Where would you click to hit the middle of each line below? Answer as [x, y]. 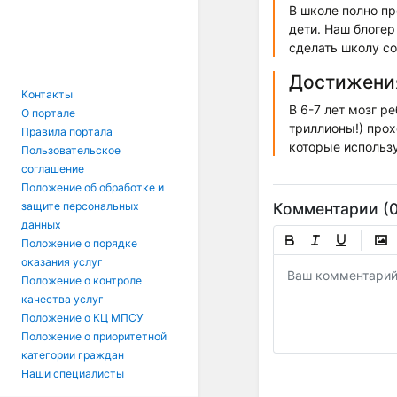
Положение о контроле [82, 280]
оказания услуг [62, 262]
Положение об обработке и [93, 187]
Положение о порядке [79, 243]
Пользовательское [71, 150]
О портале [48, 113]
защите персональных [80, 206]
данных [41, 225]
